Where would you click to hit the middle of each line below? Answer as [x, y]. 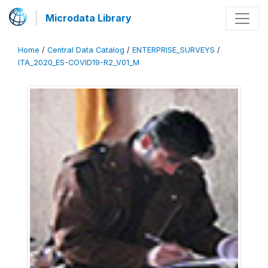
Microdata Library [89, 18]
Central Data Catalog [86, 50]
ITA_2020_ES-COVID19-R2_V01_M [79, 63]
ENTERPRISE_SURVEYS [173, 50]
